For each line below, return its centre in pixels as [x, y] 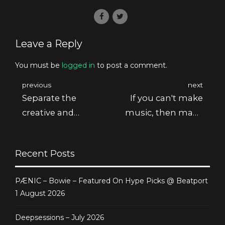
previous [37, 85]
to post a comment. [131, 66]
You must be [38, 66]
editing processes [60, 127]
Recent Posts [45, 154]
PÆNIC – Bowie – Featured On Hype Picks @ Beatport [111, 181]
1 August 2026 [40, 193]
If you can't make [166, 98]
